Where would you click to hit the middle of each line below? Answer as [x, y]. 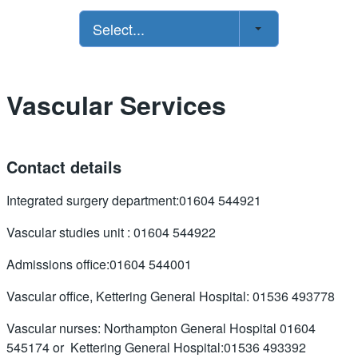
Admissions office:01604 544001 [99, 264]
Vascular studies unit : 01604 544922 [111, 232]
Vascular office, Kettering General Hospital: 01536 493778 [171, 296]
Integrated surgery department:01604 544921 [134, 200]
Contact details [64, 166]
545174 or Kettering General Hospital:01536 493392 [156, 347]
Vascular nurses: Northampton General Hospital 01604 [161, 328]
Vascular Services [116, 104]
